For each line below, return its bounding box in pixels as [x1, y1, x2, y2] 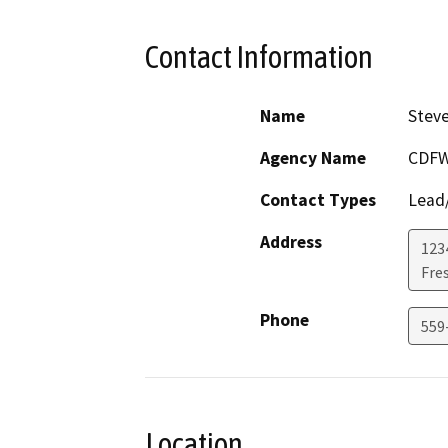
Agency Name [260, 146, 366, 169]
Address [260, 230, 322, 253]
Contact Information [145, 39, 373, 76]
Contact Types [260, 188, 376, 211]
